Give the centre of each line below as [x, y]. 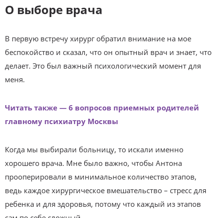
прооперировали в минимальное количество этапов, [101, 176]
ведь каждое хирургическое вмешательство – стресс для [106, 190]
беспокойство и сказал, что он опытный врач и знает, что [108, 52]
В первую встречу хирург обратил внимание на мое [98, 38]
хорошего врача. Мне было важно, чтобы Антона [93, 163]
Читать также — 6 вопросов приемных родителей [102, 107]
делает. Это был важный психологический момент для [103, 65]
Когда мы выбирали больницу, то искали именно [94, 149]
